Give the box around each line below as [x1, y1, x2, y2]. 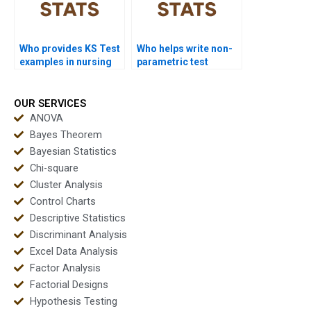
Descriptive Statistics [29, 211, 126, 224]
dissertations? [19, 69, 87, 81]
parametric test [137, 56, 208, 68]
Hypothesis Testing [29, 294, 117, 308]
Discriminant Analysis [29, 228, 127, 241]
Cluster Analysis [29, 178, 103, 191]
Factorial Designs [29, 278, 108, 291]
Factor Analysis [29, 261, 101, 274]
